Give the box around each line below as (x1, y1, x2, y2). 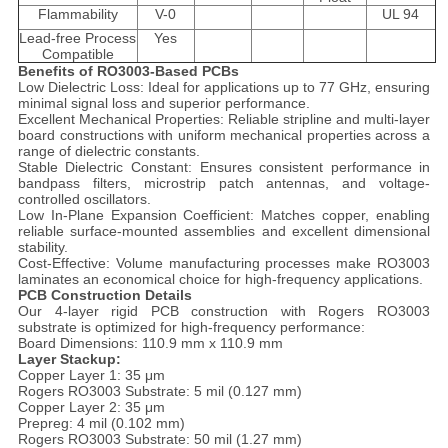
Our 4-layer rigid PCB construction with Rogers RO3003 (17, 303, 431, 320)
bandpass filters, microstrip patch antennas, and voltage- (17, 175, 431, 192)
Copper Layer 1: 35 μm (17, 367, 165, 384)
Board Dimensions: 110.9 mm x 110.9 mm (17, 335, 283, 352)
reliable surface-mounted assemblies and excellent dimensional (17, 223, 431, 240)
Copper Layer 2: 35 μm (17, 399, 165, 416)
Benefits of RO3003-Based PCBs (17, 63, 239, 80)
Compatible (41, 46, 114, 63)
